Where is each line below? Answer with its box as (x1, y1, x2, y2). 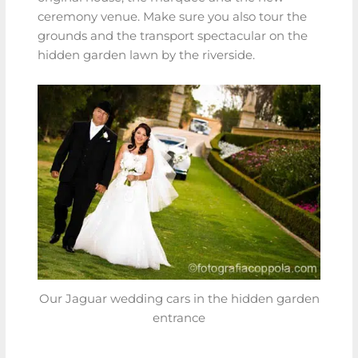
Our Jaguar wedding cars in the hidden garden (38, 291, 320, 306)
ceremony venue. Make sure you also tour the (38, 9, 307, 24)
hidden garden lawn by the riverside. (38, 47, 255, 62)
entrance (153, 310, 205, 325)
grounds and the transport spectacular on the (38, 28, 308, 43)
